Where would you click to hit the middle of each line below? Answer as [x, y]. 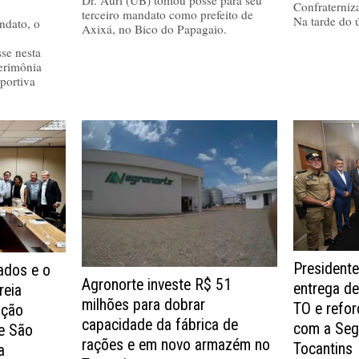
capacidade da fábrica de [159, 325]
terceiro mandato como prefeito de [167, 14]
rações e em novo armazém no [175, 345]
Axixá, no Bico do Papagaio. [154, 28]
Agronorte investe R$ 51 [156, 284]
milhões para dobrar [143, 305]
